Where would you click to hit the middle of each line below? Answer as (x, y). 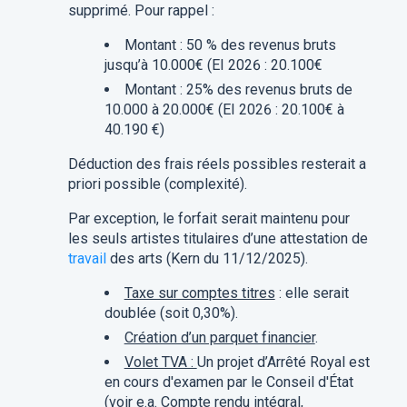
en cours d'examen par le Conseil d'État (228, 382)
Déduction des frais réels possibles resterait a (217, 164)
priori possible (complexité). (157, 184)
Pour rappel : (174, 11)
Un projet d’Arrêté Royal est (283, 362)
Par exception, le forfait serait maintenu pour (208, 219)
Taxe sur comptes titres (199, 293)
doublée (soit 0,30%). (171, 313)
